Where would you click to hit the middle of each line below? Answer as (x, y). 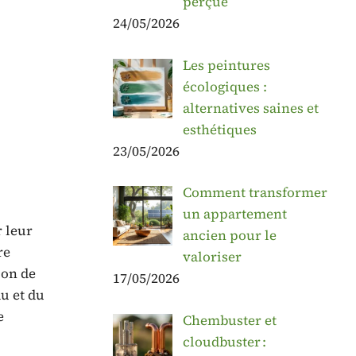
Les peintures (226, 65)
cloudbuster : (224, 341)
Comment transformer (255, 193)
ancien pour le (229, 236)
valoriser (212, 257)
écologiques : (224, 86)
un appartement (234, 214)
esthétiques (219, 129)
